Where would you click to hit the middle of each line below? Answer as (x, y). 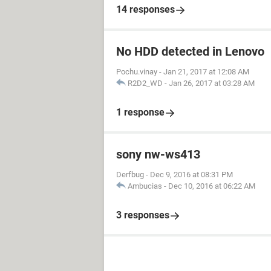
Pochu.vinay (137, 72)
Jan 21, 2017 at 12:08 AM (206, 72)
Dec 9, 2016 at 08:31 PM (191, 175)
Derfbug (130, 175)
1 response (140, 112)
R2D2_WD (145, 83)
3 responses (143, 215)
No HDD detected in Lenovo (190, 51)
